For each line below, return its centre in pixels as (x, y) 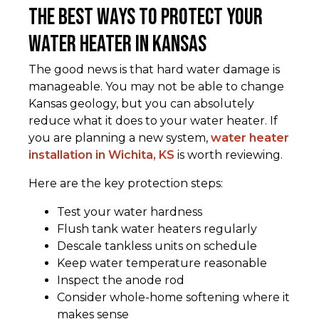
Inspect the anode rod (121, 281)
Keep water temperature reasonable (162, 263)
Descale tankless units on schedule (157, 246)
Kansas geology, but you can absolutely (141, 104)
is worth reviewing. (229, 155)
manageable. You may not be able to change (156, 87)
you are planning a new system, (120, 138)
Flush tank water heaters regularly (157, 229)
